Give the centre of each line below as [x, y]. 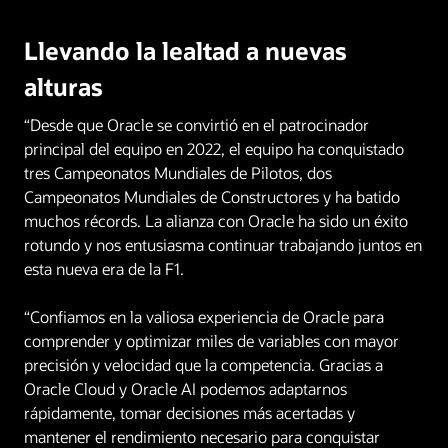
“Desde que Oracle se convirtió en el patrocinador [196, 124]
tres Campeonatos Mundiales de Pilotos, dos [178, 172]
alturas [63, 86]
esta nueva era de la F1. [104, 268]
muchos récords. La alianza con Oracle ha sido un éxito [216, 220]
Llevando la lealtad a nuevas [185, 50]
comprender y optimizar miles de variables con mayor [211, 340]
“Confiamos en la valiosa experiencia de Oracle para [204, 316]
